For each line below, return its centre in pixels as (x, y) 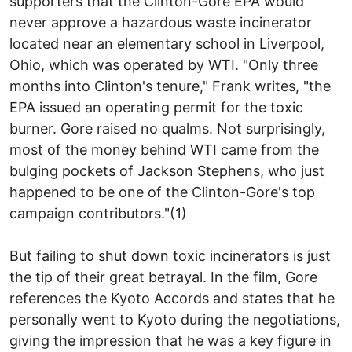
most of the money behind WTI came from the (164, 149)
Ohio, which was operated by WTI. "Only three (164, 64)
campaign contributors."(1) (98, 213)
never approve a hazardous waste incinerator (161, 22)
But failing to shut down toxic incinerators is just (170, 255)
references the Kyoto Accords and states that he (172, 298)
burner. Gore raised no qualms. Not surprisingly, (167, 128)
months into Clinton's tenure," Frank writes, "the (170, 86)
